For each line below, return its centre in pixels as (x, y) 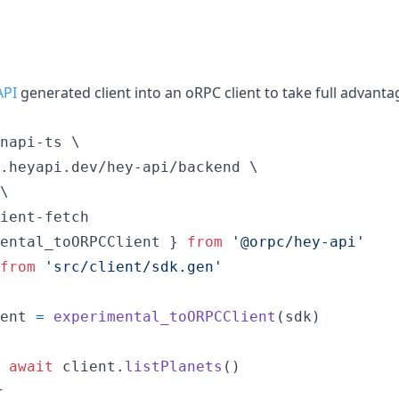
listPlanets (174, 366)
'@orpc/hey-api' (298, 241)
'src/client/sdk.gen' (134, 266)
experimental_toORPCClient (165, 316)
